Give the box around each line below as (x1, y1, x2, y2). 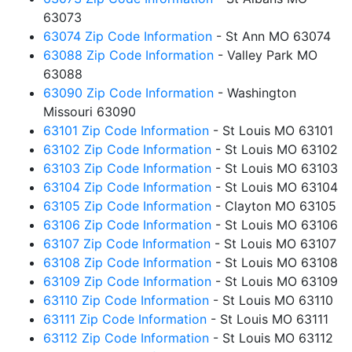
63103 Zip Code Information (43, 160, 211, 176)
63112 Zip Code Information (43, 330, 209, 346)
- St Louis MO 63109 (211, 273, 338, 289)
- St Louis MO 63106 (211, 217, 338, 233)
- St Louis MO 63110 (209, 292, 333, 308)
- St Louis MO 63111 (207, 311, 328, 327)
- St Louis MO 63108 (211, 255, 338, 270)
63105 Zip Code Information (43, 198, 211, 214)
